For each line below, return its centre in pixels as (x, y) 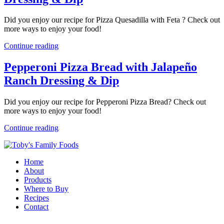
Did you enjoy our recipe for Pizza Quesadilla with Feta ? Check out (112, 20)
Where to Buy (46, 189)
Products (38, 180)
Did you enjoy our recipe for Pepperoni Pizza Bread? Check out (105, 102)
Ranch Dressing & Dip (61, 81)
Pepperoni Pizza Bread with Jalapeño (100, 67)
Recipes (36, 198)
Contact (36, 207)
